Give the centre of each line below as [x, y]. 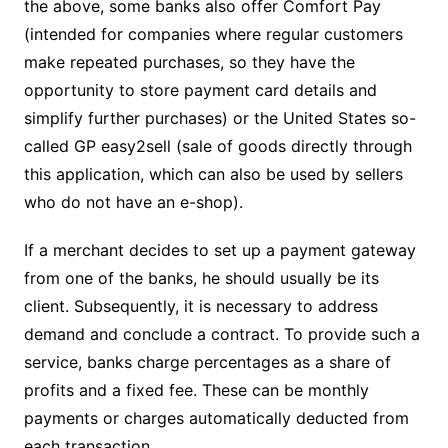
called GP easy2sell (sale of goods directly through [217, 145]
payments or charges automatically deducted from [216, 417]
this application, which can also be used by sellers [213, 173]
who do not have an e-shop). [133, 201]
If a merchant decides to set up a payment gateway [219, 249]
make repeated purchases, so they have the [189, 61]
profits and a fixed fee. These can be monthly [196, 389]
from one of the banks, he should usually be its [201, 277]
